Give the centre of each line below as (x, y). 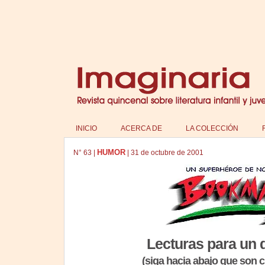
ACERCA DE (141, 128)
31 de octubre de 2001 (167, 153)
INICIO (86, 128)
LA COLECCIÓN (212, 128)
